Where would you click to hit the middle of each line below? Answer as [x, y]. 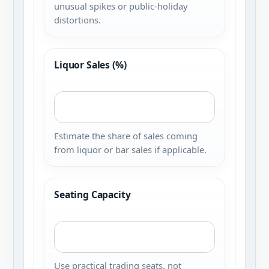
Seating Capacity [92, 195]
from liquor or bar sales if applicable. [130, 150]
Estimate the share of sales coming [126, 136]
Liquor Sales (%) [90, 65]
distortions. [77, 20]
